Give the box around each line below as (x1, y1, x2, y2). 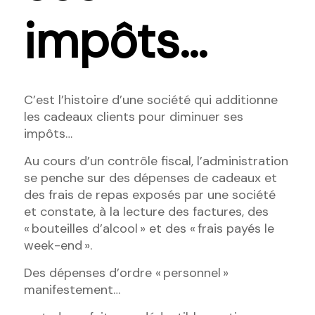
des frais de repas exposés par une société (23, 186, 276, 204)
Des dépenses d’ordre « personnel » (23, 264, 229, 282)
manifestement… (23, 281, 120, 299)
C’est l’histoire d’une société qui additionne (23, 91, 278, 109)
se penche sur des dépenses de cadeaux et (23, 169, 277, 187)
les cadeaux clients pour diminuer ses (23, 108, 243, 126)
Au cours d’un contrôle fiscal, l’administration (23, 153, 288, 170)
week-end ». (23, 237, 92, 255)
